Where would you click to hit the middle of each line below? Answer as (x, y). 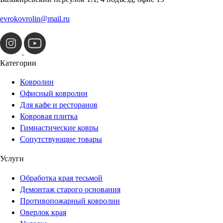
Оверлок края (43, 212)
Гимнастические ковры (59, 128)
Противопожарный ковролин (70, 201)
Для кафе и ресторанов (59, 105)
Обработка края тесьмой (61, 178)
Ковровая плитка (49, 116)
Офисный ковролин (54, 94)
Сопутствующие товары (61, 139)
